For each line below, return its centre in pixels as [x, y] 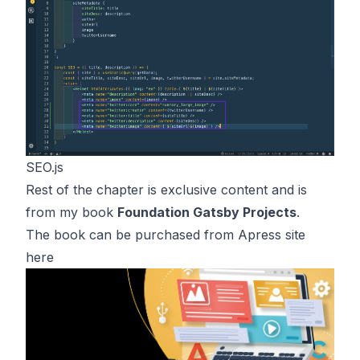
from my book [72, 212]
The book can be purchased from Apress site [166, 235]
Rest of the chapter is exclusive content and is [166, 190]
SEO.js [45, 167]
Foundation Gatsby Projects [207, 212]
